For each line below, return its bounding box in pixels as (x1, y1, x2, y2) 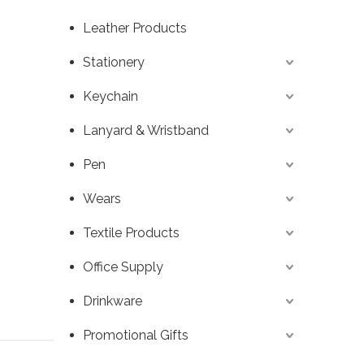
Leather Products (83, 20, 187, 37)
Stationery (83, 54, 145, 71)
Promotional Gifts (83, 327, 188, 344)
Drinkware (83, 293, 142, 310)
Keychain (83, 89, 138, 105)
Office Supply (83, 259, 163, 275)
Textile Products (83, 225, 180, 241)
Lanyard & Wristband (83, 123, 209, 139)
